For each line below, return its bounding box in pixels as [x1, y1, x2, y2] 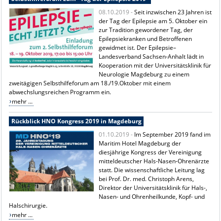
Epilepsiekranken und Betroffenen [99, 34, 192, 43]
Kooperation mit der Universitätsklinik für [99, 61, 212, 70]
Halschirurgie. [8, 201, 47, 210]
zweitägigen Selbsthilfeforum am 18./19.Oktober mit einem [8, 78, 171, 87]
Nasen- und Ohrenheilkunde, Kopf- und [99, 192, 205, 201]
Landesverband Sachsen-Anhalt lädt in [99, 52, 204, 61]
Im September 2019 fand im [134, 130, 211, 139]
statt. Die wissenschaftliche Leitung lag [99, 165, 205, 174]
